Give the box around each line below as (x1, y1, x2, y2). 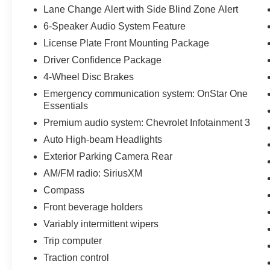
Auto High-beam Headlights (43, 134, 163, 145)
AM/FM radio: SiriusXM (43, 168, 143, 179)
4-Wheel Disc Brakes (43, 72, 134, 83)
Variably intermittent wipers (43, 219, 159, 230)
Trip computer (43, 236, 102, 246)
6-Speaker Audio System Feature (43, 21, 186, 32)
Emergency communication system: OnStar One (43, 89, 248, 99)
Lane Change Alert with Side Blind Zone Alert (43, 4, 239, 15)
